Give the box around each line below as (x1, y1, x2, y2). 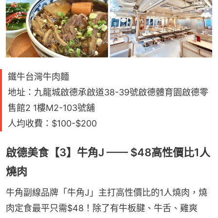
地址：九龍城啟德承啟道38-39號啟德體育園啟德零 (8, 87, 208, 98)
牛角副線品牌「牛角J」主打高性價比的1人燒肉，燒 (6, 187, 207, 198)
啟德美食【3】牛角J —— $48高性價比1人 (6, 146, 210, 159)
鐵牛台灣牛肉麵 (8, 72, 69, 82)
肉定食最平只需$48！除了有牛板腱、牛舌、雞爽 (6, 203, 198, 214)
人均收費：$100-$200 (8, 118, 97, 129)
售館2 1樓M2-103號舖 (8, 103, 95, 113)
